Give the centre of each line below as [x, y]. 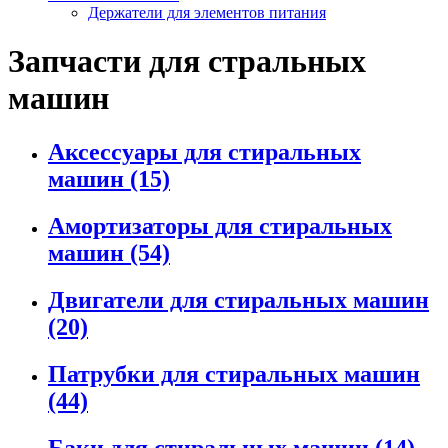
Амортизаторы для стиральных [220, 225]
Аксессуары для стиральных [204, 151]
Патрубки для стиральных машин [234, 373]
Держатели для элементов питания [207, 12]
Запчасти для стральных [187, 61]
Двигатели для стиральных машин [238, 299]
